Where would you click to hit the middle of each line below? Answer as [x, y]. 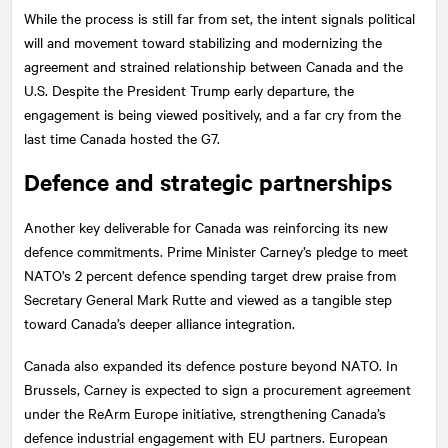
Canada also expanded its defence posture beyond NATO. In [211, 364]
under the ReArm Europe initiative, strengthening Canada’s [205, 412]
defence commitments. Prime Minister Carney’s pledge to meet [216, 250]
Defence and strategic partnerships [208, 181]
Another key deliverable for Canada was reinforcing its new [206, 226]
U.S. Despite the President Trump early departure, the [189, 89]
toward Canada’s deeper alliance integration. [159, 322]
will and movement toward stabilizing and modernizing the [203, 41]
